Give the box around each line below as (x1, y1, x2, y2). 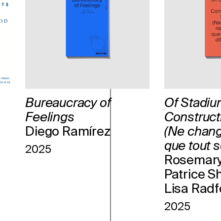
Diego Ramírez (25, 122, 110, 140)
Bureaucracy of (25, 94, 111, 111)
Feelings (25, 108, 74, 125)
